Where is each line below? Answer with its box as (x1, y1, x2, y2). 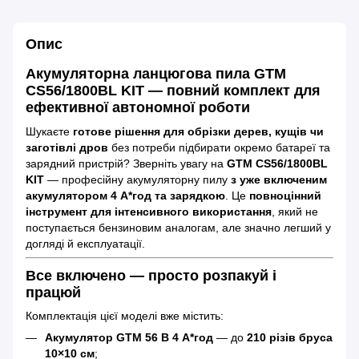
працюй (26, 284, 81, 301)
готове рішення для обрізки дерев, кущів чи (73, 124, 324, 138)
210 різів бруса (247, 331, 333, 345)
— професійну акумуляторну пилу (44, 172, 231, 186)
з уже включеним (231, 172, 327, 186)
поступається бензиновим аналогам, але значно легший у (26, 220, 331, 234)
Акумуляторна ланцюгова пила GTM (26, 66, 286, 83)
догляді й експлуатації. (26, 236, 145, 250)
